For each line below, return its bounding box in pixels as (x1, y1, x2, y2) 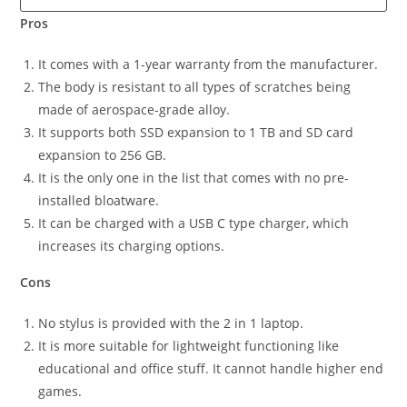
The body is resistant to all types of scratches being (38, 78, 352, 96)
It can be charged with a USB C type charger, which (38, 214, 350, 233)
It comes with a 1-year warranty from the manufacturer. (38, 55, 379, 74)
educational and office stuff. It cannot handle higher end (38, 360, 384, 378)
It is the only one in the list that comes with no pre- (38, 169, 350, 187)
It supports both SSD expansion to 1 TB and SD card (38, 124, 354, 142)
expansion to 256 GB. (38, 146, 167, 164)
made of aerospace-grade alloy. (38, 101, 231, 119)
